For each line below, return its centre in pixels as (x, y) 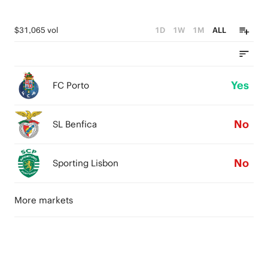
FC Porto (71, 85)
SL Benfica (75, 124)
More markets (44, 200)
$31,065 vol (36, 30)
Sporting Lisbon (86, 163)
